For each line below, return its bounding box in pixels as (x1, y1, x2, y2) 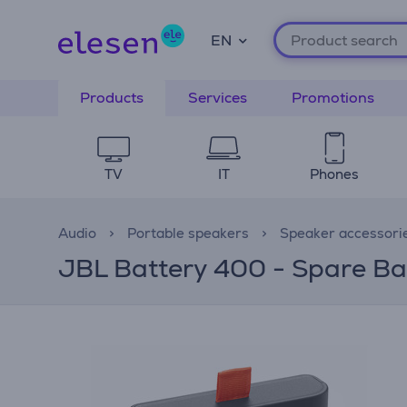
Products (80, 88, 144, 107)
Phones (309, 165, 359, 183)
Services (188, 88, 247, 107)
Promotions (292, 88, 374, 107)
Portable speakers (127, 224, 249, 242)
